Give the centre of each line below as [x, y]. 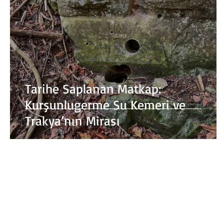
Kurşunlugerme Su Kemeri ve [105, 104]
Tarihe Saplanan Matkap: [93, 88]
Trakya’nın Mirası [72, 120]
